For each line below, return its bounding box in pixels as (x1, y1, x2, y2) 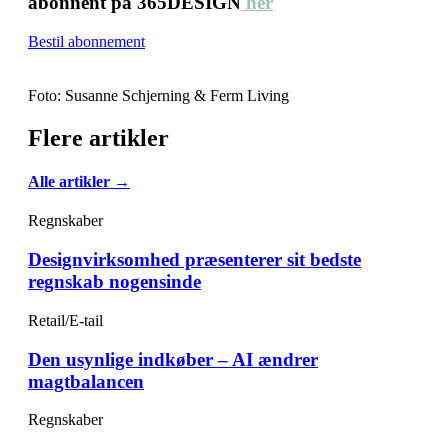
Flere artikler (28, 124, 169, 151)
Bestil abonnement (28, 33, 145, 51)
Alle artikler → (28, 173, 130, 191)
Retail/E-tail (28, 311, 103, 329)
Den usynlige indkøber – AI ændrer (28, 348, 318, 370)
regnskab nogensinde (28, 271, 201, 293)
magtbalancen (28, 370, 144, 392)
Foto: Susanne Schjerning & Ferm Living (28, 87, 289, 105)
